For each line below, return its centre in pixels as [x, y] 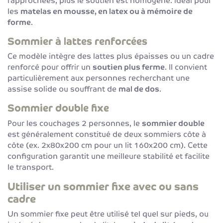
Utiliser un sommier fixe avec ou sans [103, 186]
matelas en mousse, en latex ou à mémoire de [107, 11]
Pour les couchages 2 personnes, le [75, 123]
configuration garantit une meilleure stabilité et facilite [109, 156]
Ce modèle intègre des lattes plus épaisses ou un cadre [111, 56]
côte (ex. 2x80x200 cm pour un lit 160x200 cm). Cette [108, 145]
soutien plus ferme [129, 67]
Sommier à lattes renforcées [77, 41]
